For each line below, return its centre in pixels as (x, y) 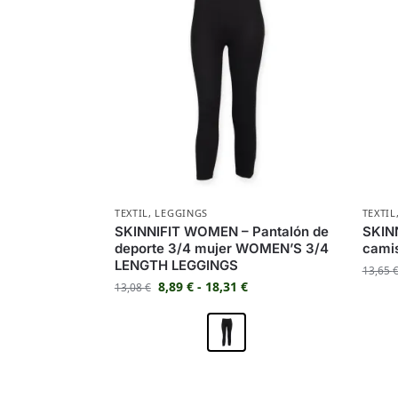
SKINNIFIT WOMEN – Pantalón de (221, 232)
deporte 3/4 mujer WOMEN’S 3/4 (221, 249)
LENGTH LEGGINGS (176, 266)
